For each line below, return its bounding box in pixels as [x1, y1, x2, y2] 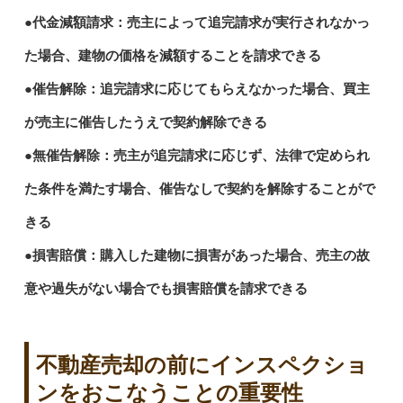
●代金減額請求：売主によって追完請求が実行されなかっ [23, 14, 370, 30]
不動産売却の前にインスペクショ [35, 352, 368, 377]
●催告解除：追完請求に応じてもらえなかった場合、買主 [23, 81, 370, 96]
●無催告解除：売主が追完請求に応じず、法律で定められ [23, 148, 370, 163]
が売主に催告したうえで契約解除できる [23, 114, 267, 130]
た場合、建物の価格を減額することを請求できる [23, 48, 321, 63]
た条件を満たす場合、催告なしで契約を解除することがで [23, 181, 375, 196]
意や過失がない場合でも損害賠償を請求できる [23, 281, 308, 296]
